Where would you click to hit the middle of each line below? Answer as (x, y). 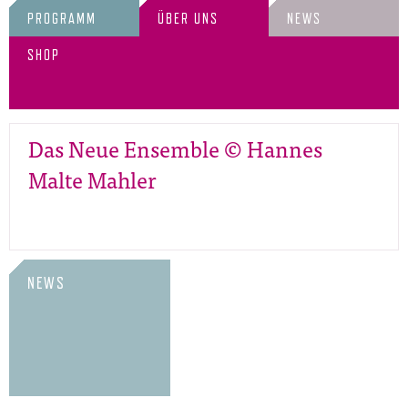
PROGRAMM (62, 19)
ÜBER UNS (188, 19)
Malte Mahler (92, 179)
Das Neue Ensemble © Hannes (175, 148)
